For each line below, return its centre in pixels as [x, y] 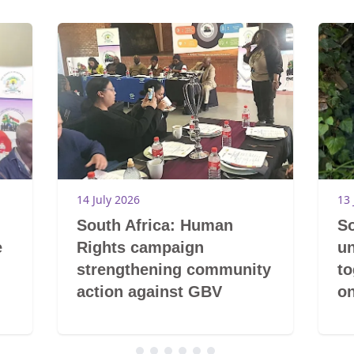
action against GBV [150, 292]
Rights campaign [141, 248]
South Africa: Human [155, 226]
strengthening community [174, 270]
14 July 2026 [109, 200]
